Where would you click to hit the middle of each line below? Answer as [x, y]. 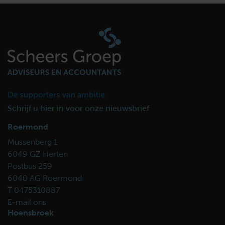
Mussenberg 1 [32, 143]
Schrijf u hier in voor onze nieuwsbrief [78, 109]
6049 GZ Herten [38, 155]
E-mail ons [27, 203]
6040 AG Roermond [45, 179]
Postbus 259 [30, 167]
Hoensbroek [31, 213]
